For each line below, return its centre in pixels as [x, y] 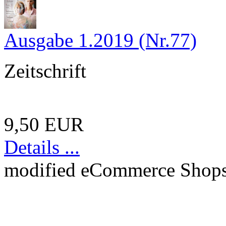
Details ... [42, 147]
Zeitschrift [45, 71]
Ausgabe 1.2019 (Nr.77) [100, 40]
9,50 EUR [44, 124]
